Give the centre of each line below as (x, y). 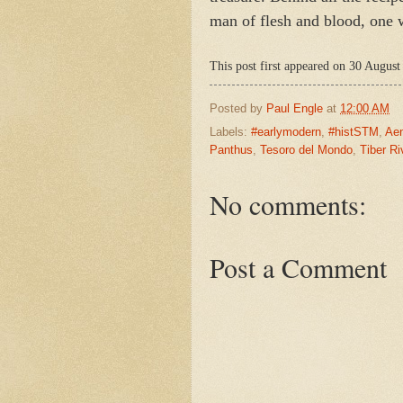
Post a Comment (298, 268)
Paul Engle (295, 108)
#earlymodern (286, 132)
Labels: (230, 132)
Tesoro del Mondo (306, 150)
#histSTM (354, 132)
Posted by (238, 108)
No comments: (288, 205)
